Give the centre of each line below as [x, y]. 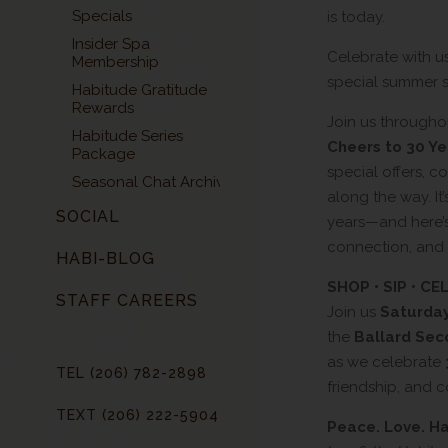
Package [103, 153]
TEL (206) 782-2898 [131, 372]
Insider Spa [111, 43]
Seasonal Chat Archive [152, 181]
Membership [115, 61]
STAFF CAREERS [127, 300]
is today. [356, 17]
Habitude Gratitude [139, 89]
